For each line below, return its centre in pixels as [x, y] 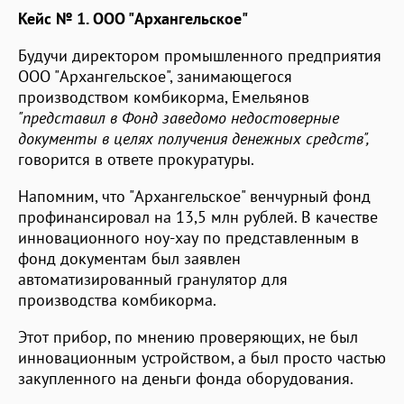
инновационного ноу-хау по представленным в [188, 237]
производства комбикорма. [117, 299]
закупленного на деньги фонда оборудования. [186, 378]
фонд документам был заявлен [129, 258]
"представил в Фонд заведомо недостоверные [179, 117]
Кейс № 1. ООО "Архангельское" [133, 18]
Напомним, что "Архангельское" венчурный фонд [194, 196]
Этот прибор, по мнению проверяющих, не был [188, 336]
